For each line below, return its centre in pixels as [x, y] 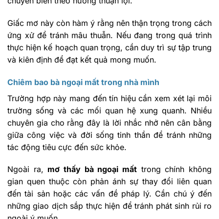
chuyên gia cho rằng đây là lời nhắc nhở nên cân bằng [109, 122]
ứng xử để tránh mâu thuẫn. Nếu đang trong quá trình [109, 35]
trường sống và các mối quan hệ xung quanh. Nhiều [109, 110]
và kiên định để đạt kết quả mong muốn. [82, 59]
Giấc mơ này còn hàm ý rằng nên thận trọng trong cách [109, 23]
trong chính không [175, 169]
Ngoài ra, [28, 169]
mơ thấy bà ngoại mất [92, 169]
